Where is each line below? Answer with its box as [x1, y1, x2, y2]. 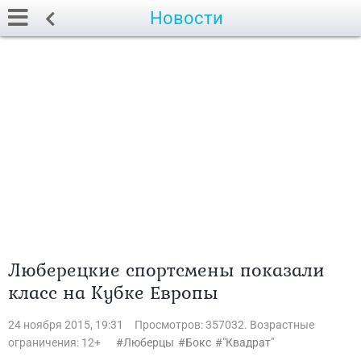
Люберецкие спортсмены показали [8, 255, 325, 284]
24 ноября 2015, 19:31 [8, 318, 123, 331]
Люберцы [123, 336, 174, 349]
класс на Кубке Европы [8, 278, 218, 306]
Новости [150, 8, 223, 28]
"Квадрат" [222, 336, 274, 349]
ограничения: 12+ [8, 336, 101, 349]
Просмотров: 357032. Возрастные [135, 318, 314, 331]
